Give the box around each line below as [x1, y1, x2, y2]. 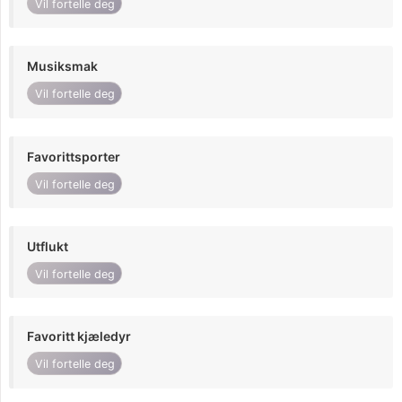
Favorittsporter [27, 148, 120, 164]
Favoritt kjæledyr [27, 328, 131, 345]
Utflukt [27, 239, 68, 255]
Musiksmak [27, 58, 98, 74]
